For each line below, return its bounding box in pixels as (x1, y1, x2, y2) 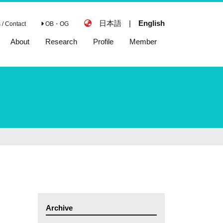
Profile (93, 37, 113, 46)
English (138, 19, 165, 27)
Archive (46, 204, 73, 212)
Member (129, 37, 157, 46)
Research (45, 37, 77, 46)
